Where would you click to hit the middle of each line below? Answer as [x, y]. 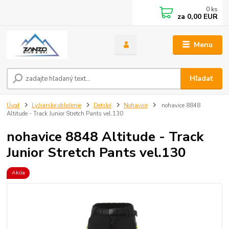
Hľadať [201, 79]
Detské [102, 106]
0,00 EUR [202, 17]
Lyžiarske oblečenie [56, 106]
